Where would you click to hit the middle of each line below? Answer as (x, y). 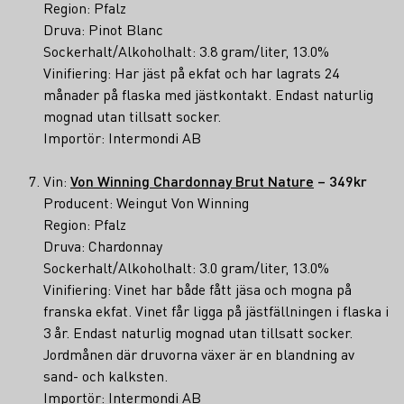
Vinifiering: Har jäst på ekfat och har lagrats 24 (191, 72)
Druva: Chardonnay (103, 245)
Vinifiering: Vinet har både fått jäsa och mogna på (197, 289)
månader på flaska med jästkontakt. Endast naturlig (208, 94)
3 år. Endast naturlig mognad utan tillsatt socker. (198, 332)
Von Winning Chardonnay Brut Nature (192, 180)
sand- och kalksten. (106, 375)
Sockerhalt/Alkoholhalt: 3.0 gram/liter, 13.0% (186, 267)
